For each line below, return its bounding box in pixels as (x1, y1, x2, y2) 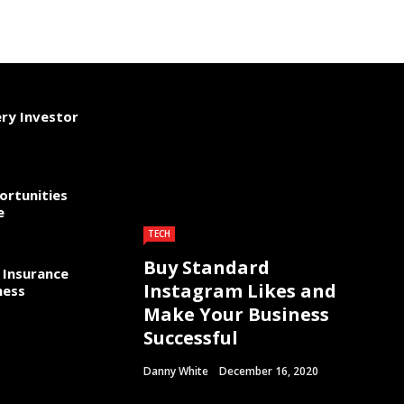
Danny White (143, 363, 208, 379)
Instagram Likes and (143, 279, 336, 303)
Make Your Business (143, 302, 329, 326)
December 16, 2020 (219, 363, 318, 379)
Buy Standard (143, 255, 270, 280)
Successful (143, 326, 238, 350)
